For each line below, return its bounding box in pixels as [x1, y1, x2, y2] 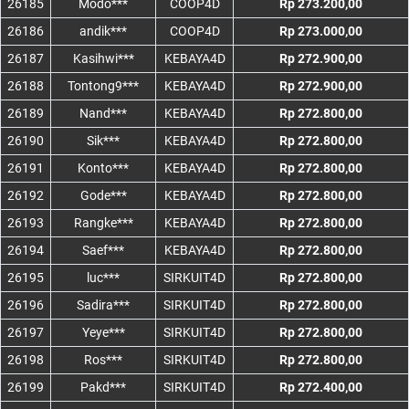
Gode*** [79, 188, 127, 204]
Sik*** [87, 133, 120, 149]
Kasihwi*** [72, 51, 134, 67]
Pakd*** [80, 380, 126, 395]
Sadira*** [77, 298, 130, 313]
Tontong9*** [68, 79, 139, 94]
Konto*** [78, 161, 129, 176]
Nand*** [79, 106, 127, 121]
